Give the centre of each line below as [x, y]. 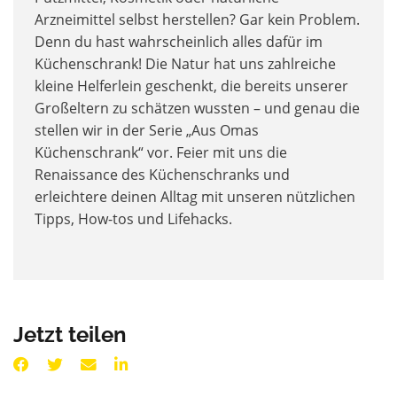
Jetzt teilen [70, 335]
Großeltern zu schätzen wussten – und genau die [197, 109]
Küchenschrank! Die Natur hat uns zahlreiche [185, 64]
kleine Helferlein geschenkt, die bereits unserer [191, 86]
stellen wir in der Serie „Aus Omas [147, 131]
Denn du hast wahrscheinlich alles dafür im [179, 42]
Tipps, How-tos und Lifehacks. [133, 219]
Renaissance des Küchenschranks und [162, 175]
